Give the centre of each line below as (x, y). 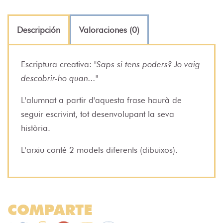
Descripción (39, 30)
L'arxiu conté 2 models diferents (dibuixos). (102, 150)
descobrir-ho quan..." (59, 78)
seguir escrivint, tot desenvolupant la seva (98, 114)
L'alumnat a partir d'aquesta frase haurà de (101, 100)
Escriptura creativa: (57, 64)
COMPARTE (50, 210)
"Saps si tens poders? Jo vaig (147, 64)
